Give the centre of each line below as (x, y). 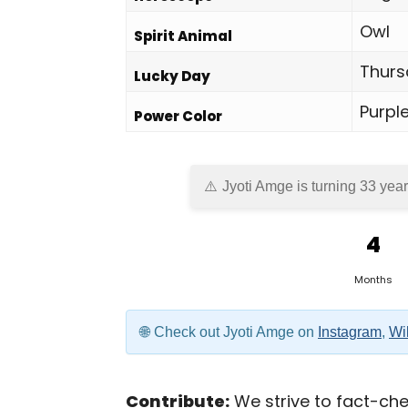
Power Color (178, 116)
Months (373, 280)
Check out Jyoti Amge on (236, 332)
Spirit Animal (183, 36)
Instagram (350, 332)
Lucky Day (172, 76)
